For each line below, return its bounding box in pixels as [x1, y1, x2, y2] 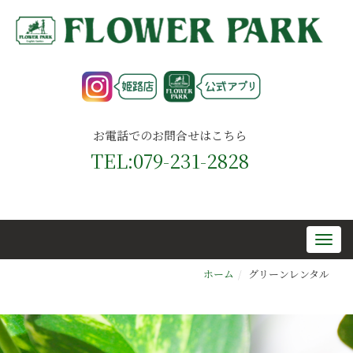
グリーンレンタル [248, 266, 329, 282]
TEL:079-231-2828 [90, 147, 249, 175]
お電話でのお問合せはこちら [92, 127, 247, 144]
